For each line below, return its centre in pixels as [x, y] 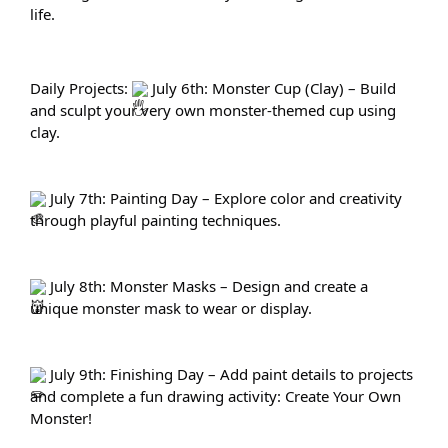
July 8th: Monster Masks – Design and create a [207, 285]
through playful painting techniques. [155, 219]
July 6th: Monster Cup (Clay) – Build [272, 87]
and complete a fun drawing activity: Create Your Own [215, 395]
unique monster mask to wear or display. [171, 307]
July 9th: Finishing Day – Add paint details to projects [229, 373]
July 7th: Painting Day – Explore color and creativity [224, 197]
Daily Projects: [81, 87]
